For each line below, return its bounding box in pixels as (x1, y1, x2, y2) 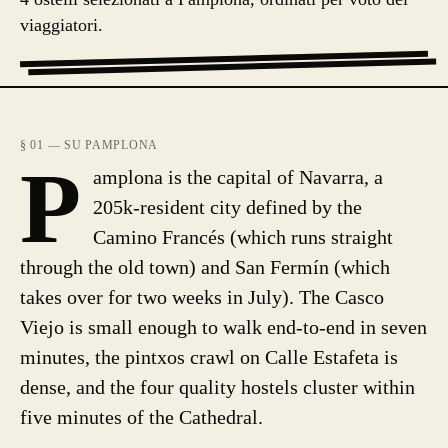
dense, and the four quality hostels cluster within (20, 376, 415, 398)
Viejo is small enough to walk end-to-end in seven (20, 316, 427, 338)
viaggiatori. (20, 15, 103, 35)
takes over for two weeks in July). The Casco (20, 286, 384, 308)
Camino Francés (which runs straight (93, 226, 393, 248)
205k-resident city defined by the (93, 196, 362, 218)
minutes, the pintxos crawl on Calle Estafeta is (20, 346, 398, 368)
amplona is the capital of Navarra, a (93, 166, 383, 188)
